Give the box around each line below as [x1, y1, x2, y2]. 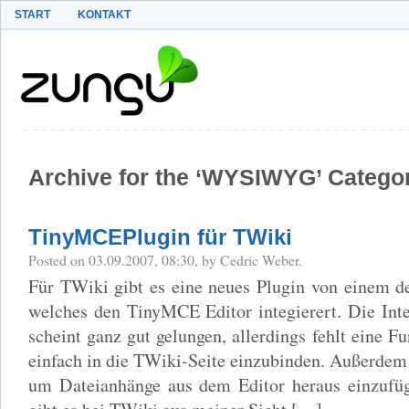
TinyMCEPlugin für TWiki [28, 224, 292, 249]
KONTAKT [78, 8, 131, 21]
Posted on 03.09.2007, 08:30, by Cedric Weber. [28, 249, 302, 269]
